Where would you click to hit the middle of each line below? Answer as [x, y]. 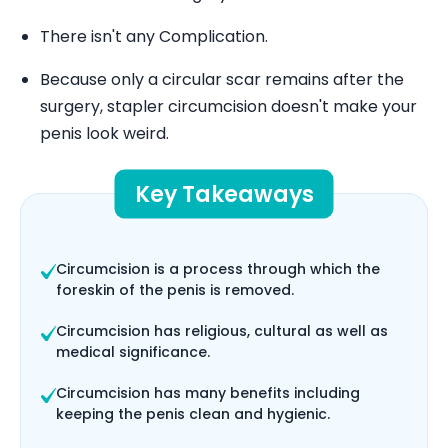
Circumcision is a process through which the [218, 269]
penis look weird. [104, 133]
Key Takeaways [224, 194]
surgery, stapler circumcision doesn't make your [228, 106]
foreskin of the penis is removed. [175, 290]
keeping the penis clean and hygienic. [193, 414]
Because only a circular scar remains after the [222, 79]
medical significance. [133, 352]
